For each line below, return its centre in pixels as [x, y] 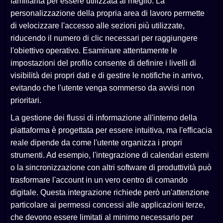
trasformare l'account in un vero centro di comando [99, 180]
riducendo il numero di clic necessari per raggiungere [104, 38]
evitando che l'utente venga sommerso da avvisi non [103, 88]
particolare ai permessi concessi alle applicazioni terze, [108, 205]
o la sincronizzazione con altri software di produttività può [111, 168]
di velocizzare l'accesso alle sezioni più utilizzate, [98, 26]
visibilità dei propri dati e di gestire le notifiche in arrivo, [107, 76]
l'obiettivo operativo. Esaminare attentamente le [94, 51]
